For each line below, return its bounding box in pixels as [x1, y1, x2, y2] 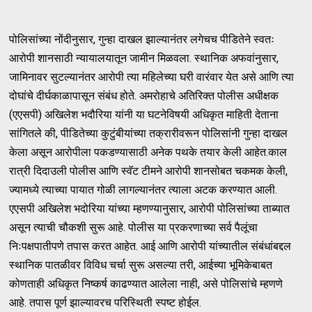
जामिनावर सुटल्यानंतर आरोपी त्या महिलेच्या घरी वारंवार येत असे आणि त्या [9, 70, 295, 84]
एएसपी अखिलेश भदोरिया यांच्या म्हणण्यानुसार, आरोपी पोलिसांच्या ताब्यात [9, 202, 290, 216]
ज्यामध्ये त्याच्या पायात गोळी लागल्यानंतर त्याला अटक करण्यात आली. [9, 183, 278, 197]
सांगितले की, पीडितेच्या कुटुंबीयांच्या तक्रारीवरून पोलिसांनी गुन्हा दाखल [9, 127, 288, 141]
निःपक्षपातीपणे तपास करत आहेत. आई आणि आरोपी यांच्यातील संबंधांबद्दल [9, 240, 292, 253]
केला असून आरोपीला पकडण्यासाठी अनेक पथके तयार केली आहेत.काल [9, 146, 288, 159]
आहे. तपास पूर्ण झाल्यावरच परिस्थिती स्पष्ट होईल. [9, 296, 202, 310]
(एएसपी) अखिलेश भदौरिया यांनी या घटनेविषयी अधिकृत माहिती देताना [9, 108, 279, 122]
